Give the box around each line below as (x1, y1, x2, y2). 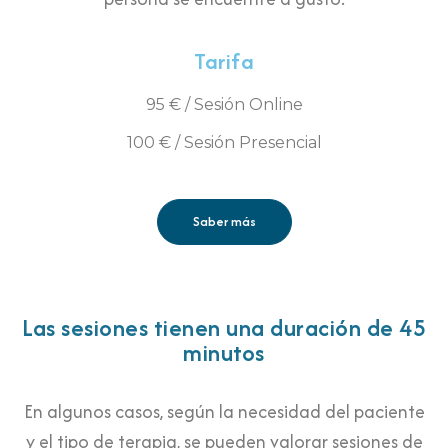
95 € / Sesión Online (145, 94, 303, 114)
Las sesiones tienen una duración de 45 (22, 311, 426, 345)
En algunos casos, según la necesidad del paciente (23, 398, 425, 426)
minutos (183, 336, 265, 370)
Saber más (192, 212, 256, 232)
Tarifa (194, 44, 254, 77)
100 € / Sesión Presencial (126, 132, 322, 152)
